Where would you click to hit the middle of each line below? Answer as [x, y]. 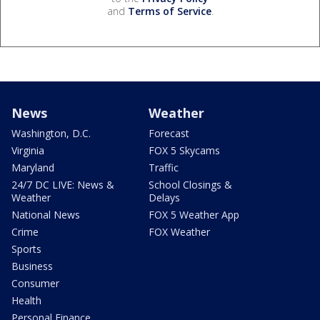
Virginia [28, 150]
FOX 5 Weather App [194, 214]
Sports [26, 249]
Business [32, 266]
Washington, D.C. [51, 133]
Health [26, 300]
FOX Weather [179, 231]
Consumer [35, 283]
